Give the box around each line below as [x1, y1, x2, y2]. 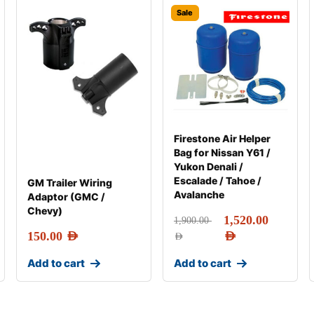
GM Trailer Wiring [27, 177, 112, 189]
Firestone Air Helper [173, 132, 271, 144]
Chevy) [27, 205, 62, 217]
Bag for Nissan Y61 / [173, 146, 271, 158]
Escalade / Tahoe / [173, 175, 261, 186]
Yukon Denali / [173, 161, 243, 172]
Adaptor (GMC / [27, 191, 105, 203]
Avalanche [173, 189, 224, 200]
